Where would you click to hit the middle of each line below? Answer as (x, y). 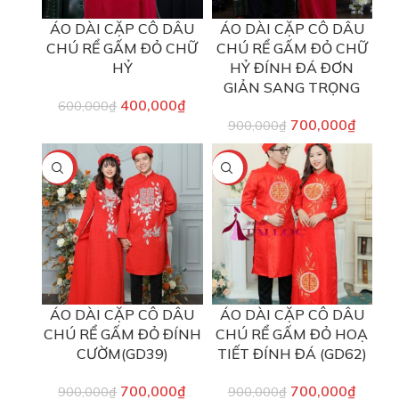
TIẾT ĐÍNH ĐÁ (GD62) (292, 353)
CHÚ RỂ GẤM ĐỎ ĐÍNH (122, 334)
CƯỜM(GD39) (122, 353)
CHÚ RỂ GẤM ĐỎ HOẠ (292, 334)
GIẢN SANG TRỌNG (292, 88)
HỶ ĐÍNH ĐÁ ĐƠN (292, 68)
